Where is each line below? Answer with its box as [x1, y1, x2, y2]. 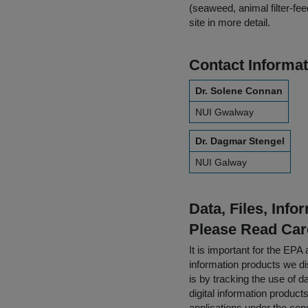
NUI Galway [195, 157, 247, 168]
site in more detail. [189, 16, 270, 28]
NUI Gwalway [195, 107, 254, 118]
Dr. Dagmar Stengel [195, 135, 285, 146]
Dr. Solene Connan [195, 85, 283, 96]
